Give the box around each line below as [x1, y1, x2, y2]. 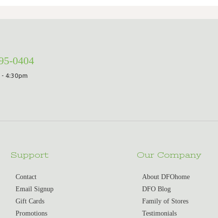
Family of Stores [142, 197, 188, 205]
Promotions [16, 209, 48, 217]
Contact [16, 173, 37, 181]
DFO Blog [142, 185, 171, 193]
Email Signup [16, 185, 54, 193]
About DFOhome [142, 173, 190, 181]
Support [10, 151, 49, 160]
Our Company [137, 151, 202, 160]
